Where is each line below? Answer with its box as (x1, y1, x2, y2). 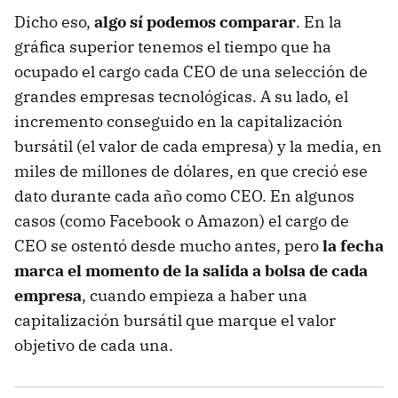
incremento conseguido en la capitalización (14, 110, 343, 131)
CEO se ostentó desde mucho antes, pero (14, 235, 322, 256)
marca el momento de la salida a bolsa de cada (14, 259, 368, 281)
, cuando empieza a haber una (82, 284, 307, 306)
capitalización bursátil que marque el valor (14, 309, 336, 330)
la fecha (322, 235, 384, 256)
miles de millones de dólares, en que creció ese (14, 160, 368, 181)
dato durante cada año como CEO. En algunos (14, 185, 354, 206)
